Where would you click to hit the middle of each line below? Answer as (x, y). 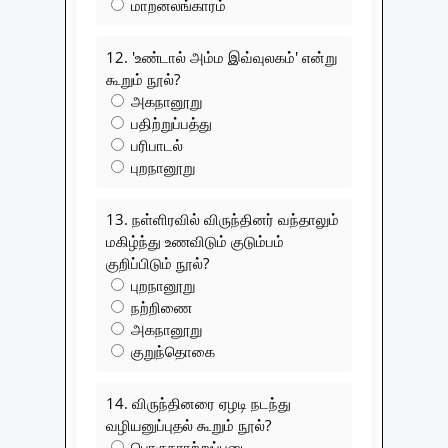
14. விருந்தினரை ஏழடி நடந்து (198, 403)
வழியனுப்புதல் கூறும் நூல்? (188, 425)
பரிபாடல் (155, 145)
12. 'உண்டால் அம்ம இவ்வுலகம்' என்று (221, 57)
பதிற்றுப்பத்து (169, 123)
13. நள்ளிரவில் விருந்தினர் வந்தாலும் (222, 219)
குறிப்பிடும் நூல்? (157, 263)
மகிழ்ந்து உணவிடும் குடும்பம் (195, 241)
